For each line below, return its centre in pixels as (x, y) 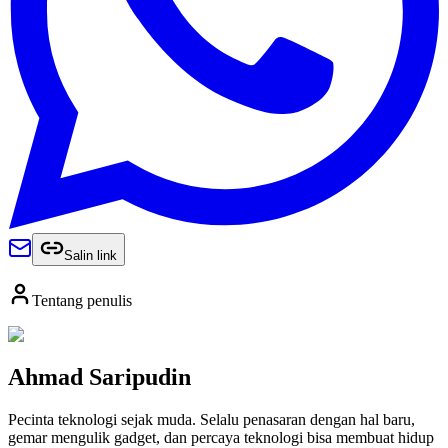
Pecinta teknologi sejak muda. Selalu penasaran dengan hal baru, (211, 419)
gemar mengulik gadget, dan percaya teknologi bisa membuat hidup (221, 437)
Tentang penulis (82, 300)
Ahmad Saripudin (99, 376)
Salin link (90, 255)
